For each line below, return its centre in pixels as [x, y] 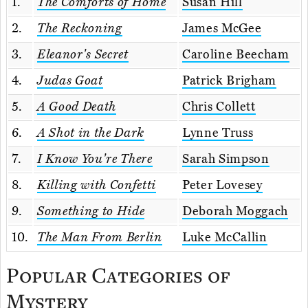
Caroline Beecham [236, 55]
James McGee [222, 29]
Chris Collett [219, 107]
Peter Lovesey [222, 185]
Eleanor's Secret [83, 55]
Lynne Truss [218, 133]
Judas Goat [70, 81]
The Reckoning [80, 29]
